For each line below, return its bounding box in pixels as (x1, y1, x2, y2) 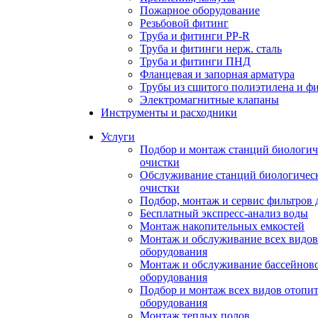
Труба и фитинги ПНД (140, 55, 251, 67)
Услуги (101, 131, 135, 143)
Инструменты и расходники (101, 106, 237, 119)
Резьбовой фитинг (140, 17, 229, 29)
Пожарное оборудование (140, 4, 260, 16)
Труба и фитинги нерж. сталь (140, 43, 282, 55)
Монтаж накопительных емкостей (140, 220, 305, 232)
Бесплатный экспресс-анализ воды (140, 207, 308, 219)
